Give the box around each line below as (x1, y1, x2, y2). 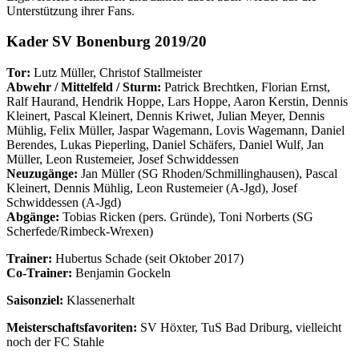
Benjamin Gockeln (72, 266, 171, 280)
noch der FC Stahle (6, 335, 104, 349)
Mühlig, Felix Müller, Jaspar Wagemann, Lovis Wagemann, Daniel (6, 123, 345, 138)
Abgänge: (6, 210, 59, 224)
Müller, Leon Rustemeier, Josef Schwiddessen (6, 152, 239, 167)
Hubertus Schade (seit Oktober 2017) (52, 252, 244, 266)
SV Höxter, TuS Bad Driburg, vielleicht (140, 321, 341, 335)
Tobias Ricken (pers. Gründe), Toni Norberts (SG (59, 210, 313, 224)
